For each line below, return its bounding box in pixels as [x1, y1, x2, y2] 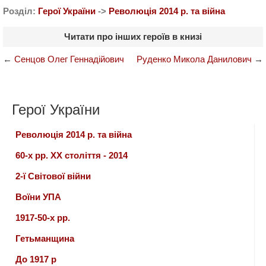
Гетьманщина [15, 233, 74, 244]
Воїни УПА [15, 192, 61, 202]
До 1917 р [15, 254, 56, 265]
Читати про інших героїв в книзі [64, 31, 202, 42]
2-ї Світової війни [15, 171, 91, 182]
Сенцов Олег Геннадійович [14, 54, 124, 65]
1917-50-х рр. [15, 213, 70, 223]
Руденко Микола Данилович [137, 54, 252, 65]
